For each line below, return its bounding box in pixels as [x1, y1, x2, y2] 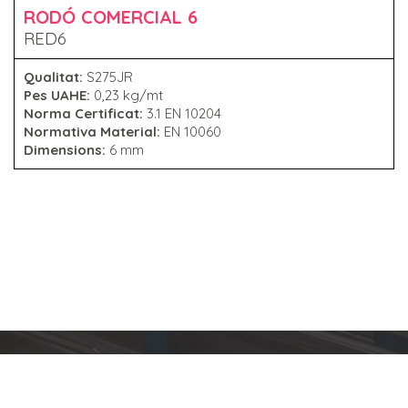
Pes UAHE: [24, 86, 94, 104]
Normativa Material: [24, 122, 164, 140]
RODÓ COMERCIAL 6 [24, 5, 198, 28]
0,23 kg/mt [94, 86, 163, 104]
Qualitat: [24, 67, 87, 86]
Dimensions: [24, 140, 109, 158]
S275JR [87, 67, 133, 86]
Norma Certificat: [24, 104, 147, 122]
